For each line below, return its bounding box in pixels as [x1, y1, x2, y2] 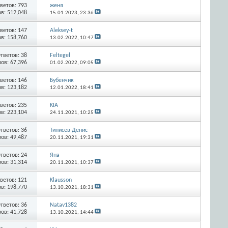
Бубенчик [49, 77, 74, 83]
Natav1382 [49, 202, 77, 208]
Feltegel [49, 52, 70, 59]
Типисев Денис [49, 127, 88, 133]
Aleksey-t [49, 27, 73, 34]
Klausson [49, 177, 72, 183]
